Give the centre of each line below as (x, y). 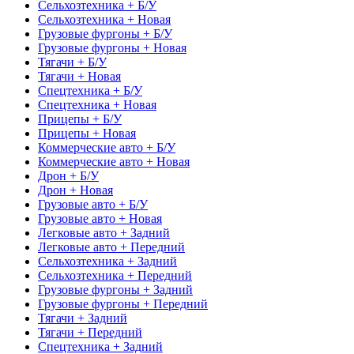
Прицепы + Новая (87, 133)
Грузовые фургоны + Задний (115, 289)
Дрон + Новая (75, 190)
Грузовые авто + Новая (100, 218)
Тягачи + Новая (79, 76)
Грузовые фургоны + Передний (123, 303)
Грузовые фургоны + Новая (112, 47)
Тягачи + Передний (90, 332)
